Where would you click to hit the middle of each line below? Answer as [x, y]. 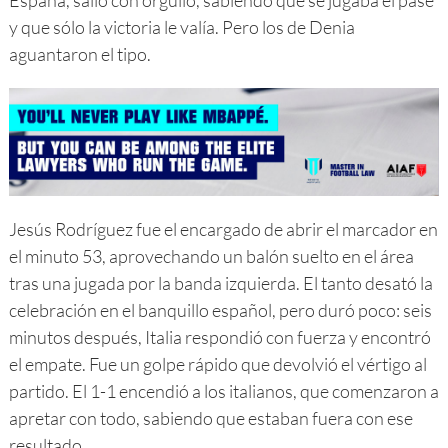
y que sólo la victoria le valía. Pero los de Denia [181, 27]
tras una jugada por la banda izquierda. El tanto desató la [220, 282]
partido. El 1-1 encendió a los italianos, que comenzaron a [223, 390]
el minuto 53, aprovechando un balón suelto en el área [211, 255]
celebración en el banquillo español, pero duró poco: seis [220, 309]
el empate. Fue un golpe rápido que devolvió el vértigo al [217, 363]
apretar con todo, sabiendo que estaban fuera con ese [210, 417]
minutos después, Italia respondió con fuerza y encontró [219, 336]
